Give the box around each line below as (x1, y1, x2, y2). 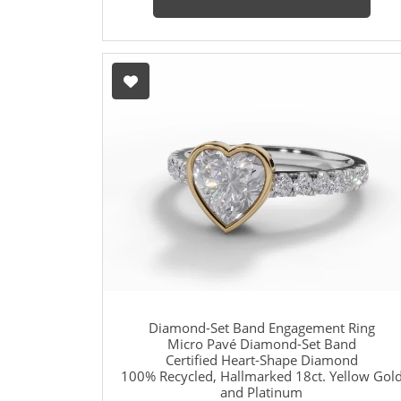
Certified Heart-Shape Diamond (165, 351, 358, 370)
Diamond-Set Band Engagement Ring (148, 319, 375, 337)
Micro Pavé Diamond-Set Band (166, 335, 356, 354)
